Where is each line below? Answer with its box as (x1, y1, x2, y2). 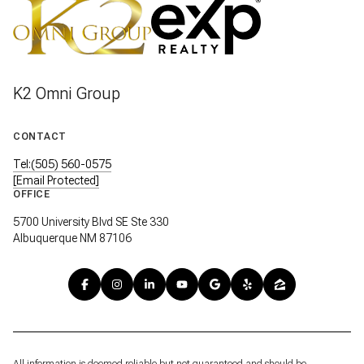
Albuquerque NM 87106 (13, 232, 132, 245)
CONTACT (13, 131, 67, 143)
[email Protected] (13, 174, 99, 188)
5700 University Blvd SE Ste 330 (13, 215, 169, 229)
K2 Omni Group (13, 84, 120, 104)
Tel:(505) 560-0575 (13, 158, 111, 171)
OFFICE (13, 188, 50, 201)
